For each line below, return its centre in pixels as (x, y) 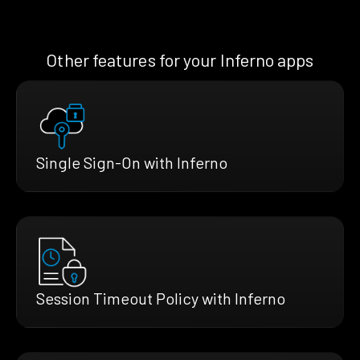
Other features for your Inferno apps (180, 60)
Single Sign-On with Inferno (132, 163)
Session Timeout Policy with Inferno (161, 299)
